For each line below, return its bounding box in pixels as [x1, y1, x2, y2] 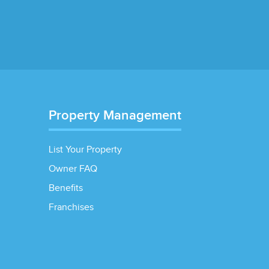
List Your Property [48, 144, 122, 156]
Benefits [48, 183, 83, 194]
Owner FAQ [48, 163, 97, 175]
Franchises [48, 202, 94, 213]
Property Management [48, 107, 181, 124]
